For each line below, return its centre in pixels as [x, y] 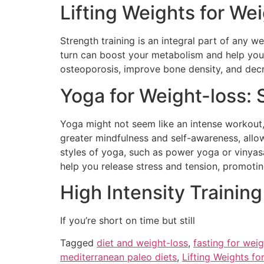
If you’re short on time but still [128, 220]
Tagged [78, 243]
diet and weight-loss [142, 243]
